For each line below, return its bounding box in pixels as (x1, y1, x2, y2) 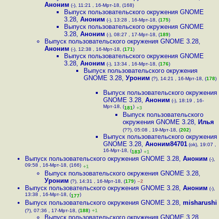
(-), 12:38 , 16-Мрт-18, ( (69, 46, 124, 52)
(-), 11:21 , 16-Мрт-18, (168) (69, 2, 134, 8)
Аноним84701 (145, 140, 187, 148)
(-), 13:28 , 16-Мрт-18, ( (105, 17, 160, 22)
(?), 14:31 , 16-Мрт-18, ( (69, 178, 125, 184)
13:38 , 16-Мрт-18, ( (25, 192, 71, 199)
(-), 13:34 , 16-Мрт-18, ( (105, 61, 160, 66)
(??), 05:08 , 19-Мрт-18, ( (123, 127, 180, 132)
